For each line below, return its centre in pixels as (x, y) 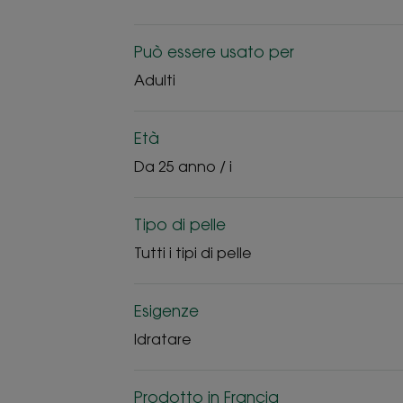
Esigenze (166, 311)
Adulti (154, 80)
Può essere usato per (214, 52)
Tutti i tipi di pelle (193, 253)
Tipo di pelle (179, 224)
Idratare (162, 339)
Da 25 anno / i (183, 166)
